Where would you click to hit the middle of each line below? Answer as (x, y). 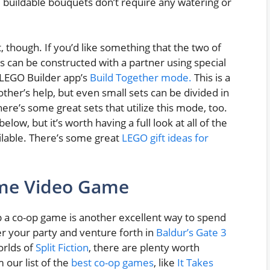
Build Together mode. (141, 78)
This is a (211, 78)
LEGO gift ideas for (165, 138)
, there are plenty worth (144, 247)
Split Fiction (62, 247)
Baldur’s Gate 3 (191, 232)
